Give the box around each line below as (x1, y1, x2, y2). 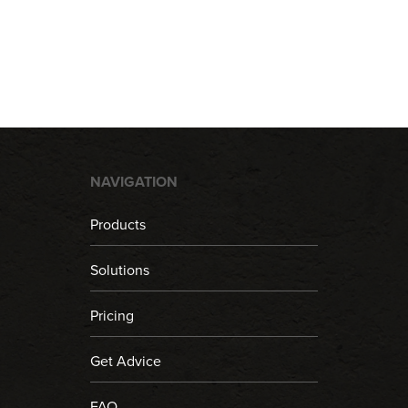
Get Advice (90, 352, 161, 371)
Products (90, 216, 146, 234)
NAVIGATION (90, 173, 178, 191)
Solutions (90, 261, 149, 280)
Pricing (90, 307, 134, 325)
